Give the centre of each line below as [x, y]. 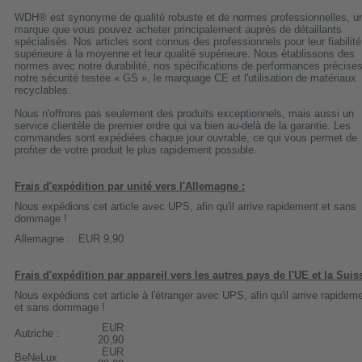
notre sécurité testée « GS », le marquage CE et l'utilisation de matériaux [185, 78]
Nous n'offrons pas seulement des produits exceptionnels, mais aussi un [184, 113]
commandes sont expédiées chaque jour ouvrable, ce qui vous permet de [186, 137]
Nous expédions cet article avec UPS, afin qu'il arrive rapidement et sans [185, 206]
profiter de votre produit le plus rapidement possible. [136, 149]
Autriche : [37, 333]
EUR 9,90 [101, 238]
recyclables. [43, 90]
